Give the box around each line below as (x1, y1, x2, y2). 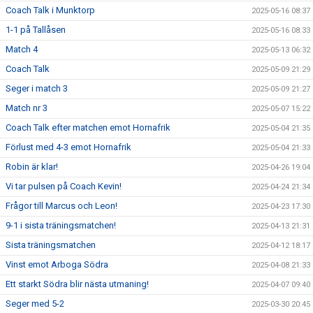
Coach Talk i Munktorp (6, 4, 95, 15)
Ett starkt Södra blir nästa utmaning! (6, 278, 149, 289)
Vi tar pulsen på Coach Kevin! (6, 180, 122, 191)
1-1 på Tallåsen (6, 24, 66, 35)
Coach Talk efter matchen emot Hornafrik (6, 122, 170, 133)
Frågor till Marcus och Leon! (6, 200, 117, 211)
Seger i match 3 (6, 82, 68, 94)
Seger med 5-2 (6, 298, 64, 309)
